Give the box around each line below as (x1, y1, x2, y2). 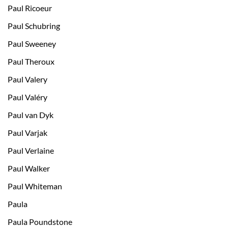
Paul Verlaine (8, 146, 54, 156)
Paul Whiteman (8, 181, 62, 191)
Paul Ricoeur (8, 3, 52, 13)
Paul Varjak (8, 128, 47, 138)
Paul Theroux (8, 56, 54, 67)
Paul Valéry (8, 92, 47, 102)
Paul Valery (8, 74, 47, 84)
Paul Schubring (8, 21, 60, 31)
